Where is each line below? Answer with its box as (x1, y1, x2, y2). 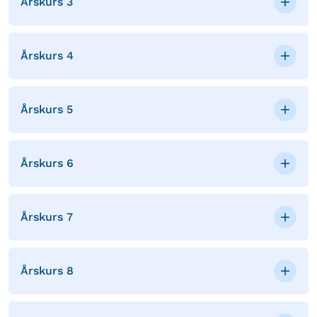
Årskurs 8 (21, 263, 74, 277)
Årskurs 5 (21, 102, 73, 116)
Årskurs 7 (21, 209, 73, 224)
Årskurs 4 (21, 48, 74, 62)
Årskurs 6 (21, 156, 74, 170)
